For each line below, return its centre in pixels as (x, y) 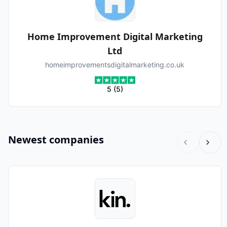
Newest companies (56, 140)
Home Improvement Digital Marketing (115, 36)
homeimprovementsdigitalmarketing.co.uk (115, 65)
